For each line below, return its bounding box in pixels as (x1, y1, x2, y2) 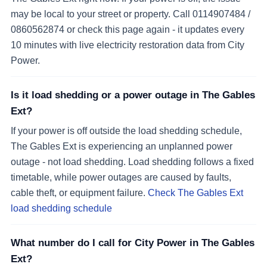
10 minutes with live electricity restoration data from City (11, 39, 244, 51)
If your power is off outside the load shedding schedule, (11, 125, 242, 136)
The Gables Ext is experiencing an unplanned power (11, 140, 232, 151)
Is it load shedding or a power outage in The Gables (11, 89, 255, 101)
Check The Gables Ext (148, 187, 243, 198)
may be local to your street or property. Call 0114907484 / (11, 8, 250, 20)
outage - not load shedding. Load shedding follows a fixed (11, 156, 254, 167)
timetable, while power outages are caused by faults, (11, 171, 231, 182)
